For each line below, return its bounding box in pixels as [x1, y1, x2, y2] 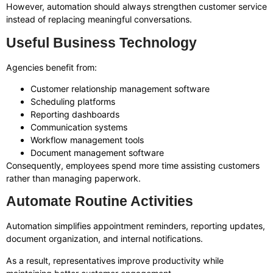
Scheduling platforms [30, 96, 115, 107]
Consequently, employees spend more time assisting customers [6, 160, 260, 171]
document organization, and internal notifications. [6, 233, 203, 244]
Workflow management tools [30, 134, 144, 145]
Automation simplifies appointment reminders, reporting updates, [6, 221, 265, 232]
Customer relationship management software [30, 83, 210, 94]
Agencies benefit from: [6, 62, 97, 73]
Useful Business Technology [6, 34, 197, 51]
